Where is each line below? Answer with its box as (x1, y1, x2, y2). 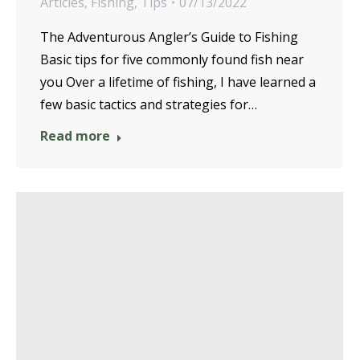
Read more (40, 126, 110, 145)
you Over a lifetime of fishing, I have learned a (40, 72, 316, 91)
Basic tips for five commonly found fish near (40, 50, 304, 68)
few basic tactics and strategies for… (40, 95, 257, 113)
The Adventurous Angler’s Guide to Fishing (40, 27, 298, 46)
